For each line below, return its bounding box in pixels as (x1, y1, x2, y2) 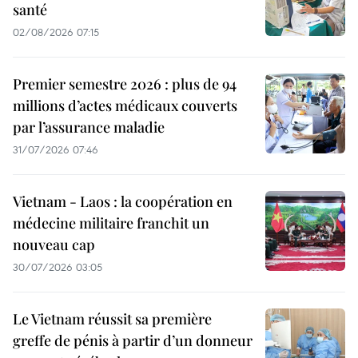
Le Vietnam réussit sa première (13, 309, 212, 329)
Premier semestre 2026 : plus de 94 (13, 74, 237, 94)
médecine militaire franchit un (13, 213, 209, 233)
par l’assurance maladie (13, 117, 165, 137)
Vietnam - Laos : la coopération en (13, 192, 233, 212)
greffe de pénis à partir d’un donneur (13, 331, 253, 351)
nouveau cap (13, 235, 95, 255)
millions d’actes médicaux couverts (13, 96, 237, 116)
